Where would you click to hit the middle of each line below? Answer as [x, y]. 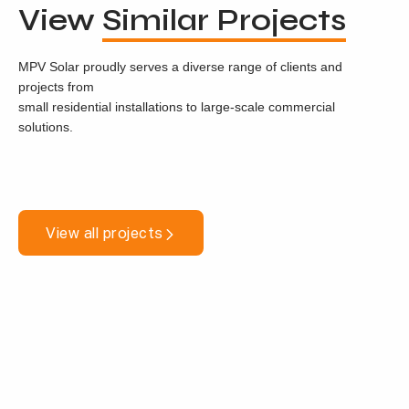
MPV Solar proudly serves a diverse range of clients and [180, 67]
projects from [56, 87]
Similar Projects [224, 20]
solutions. [46, 127]
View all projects [105, 233]
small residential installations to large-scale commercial [177, 107]
